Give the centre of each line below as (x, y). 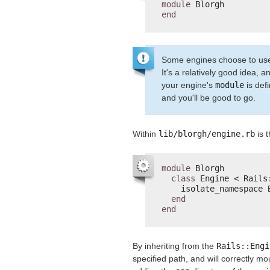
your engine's (188, 85)
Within (146, 133)
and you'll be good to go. (209, 98)
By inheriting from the (174, 246)
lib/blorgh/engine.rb (207, 133)
